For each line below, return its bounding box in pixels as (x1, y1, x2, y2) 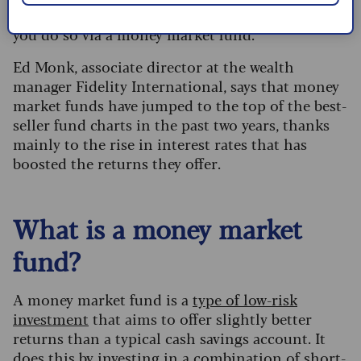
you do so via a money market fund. (13, 23, 263, 45)
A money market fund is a (13, 288, 193, 310)
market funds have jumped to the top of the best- (13, 94, 346, 116)
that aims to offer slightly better (89, 308, 312, 330)
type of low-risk (193, 288, 297, 310)
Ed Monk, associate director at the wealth (13, 56, 294, 77)
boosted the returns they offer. (13, 152, 229, 174)
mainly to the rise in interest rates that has (13, 133, 307, 155)
